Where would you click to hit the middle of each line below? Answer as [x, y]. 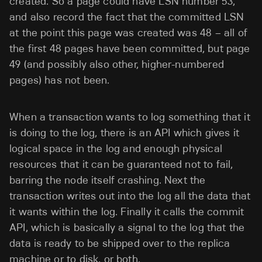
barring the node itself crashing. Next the [108, 180]
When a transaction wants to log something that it [130, 117]
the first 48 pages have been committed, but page [130, 48]
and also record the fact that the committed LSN [127, 17]
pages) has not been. [60, 80]
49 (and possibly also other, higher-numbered [117, 64]
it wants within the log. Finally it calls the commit [127, 211]
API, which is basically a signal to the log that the [127, 227]
